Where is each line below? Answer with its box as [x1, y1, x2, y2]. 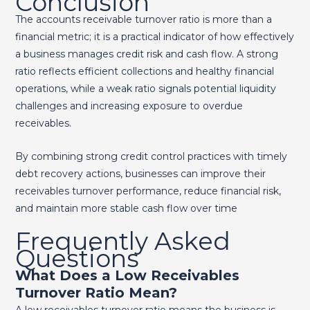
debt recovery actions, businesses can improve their [15, 167, 266, 180]
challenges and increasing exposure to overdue [15, 100, 243, 113]
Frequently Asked [15, 226, 230, 256]
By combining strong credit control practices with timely [15, 149, 287, 163]
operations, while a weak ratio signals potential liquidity [15, 82, 276, 95]
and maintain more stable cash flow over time [15, 201, 237, 215]
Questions [15, 243, 139, 273]
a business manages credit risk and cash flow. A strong [15, 48, 278, 61]
